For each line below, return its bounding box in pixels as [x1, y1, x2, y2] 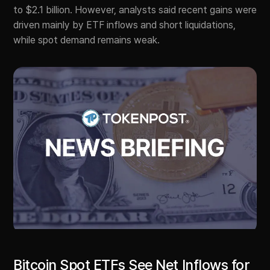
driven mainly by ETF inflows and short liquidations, [13, 19, 236, 31]
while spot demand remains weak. [13, 34, 160, 46]
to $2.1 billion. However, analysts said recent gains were [13, 4, 257, 16]
